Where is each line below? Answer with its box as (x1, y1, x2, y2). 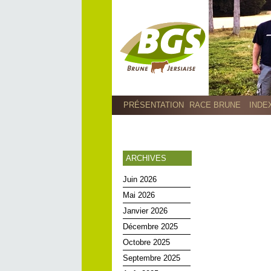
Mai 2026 (123, 191, 155, 200)
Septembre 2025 (123, 253, 180, 263)
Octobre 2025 (123, 238, 170, 247)
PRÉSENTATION (123, 100, 184, 109)
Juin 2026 (123, 175, 157, 184)
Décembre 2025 (123, 222, 178, 231)
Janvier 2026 (123, 206, 168, 215)
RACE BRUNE (189, 100, 241, 109)
